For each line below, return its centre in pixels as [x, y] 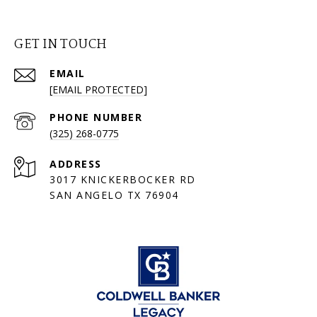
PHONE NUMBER [96, 117]
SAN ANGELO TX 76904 [114, 195]
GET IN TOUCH [60, 44]
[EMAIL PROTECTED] [98, 89]
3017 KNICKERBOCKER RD [125, 179]
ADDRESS [76, 163]
